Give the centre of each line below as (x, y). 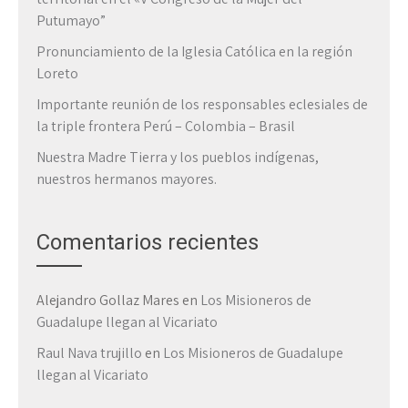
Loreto (57, 73)
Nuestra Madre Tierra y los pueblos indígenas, (178, 157)
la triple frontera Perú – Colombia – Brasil (166, 126)
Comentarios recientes (148, 242)
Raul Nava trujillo (89, 353)
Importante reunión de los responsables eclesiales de (202, 104)
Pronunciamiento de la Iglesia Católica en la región (194, 51)
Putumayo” (71, 20)
